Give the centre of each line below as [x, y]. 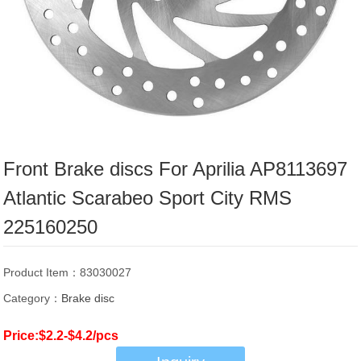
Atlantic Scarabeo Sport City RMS [148, 198]
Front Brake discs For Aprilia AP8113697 [176, 169]
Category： [33, 299]
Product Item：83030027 [68, 273]
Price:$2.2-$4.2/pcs [61, 336]
